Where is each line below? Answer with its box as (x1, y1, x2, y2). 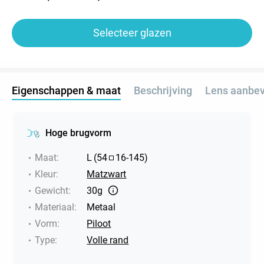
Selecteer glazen (93, 26, 171, 39)
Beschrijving (134, 84, 192, 97)
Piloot (87, 217, 111, 229)
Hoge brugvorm (45, 127, 112, 138)
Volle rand (87, 234, 129, 246)
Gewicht (35, 184, 69, 196)
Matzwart (87, 168, 127, 180)
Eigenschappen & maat (12, 84, 121, 97)
